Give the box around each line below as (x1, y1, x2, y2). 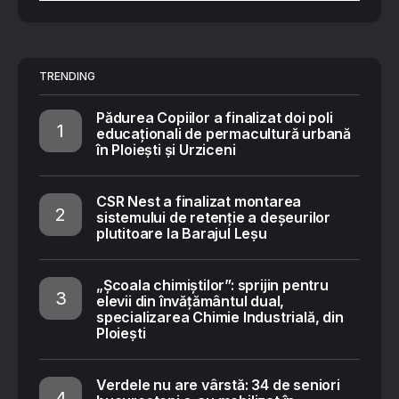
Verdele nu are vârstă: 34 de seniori (96, 376, 340, 395)
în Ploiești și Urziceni (96, 141, 236, 159)
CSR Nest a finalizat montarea (96, 192, 302, 211)
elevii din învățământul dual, (96, 292, 285, 311)
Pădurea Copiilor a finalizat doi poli (96, 109, 333, 127)
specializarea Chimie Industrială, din (96, 308, 344, 327)
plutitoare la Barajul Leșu (96, 224, 267, 243)
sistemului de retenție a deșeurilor (96, 208, 330, 227)
